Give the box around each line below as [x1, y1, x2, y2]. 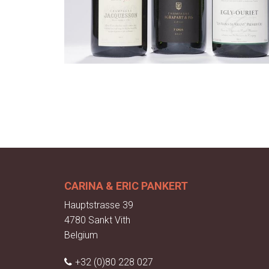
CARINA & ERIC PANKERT [64, 180, 188, 193]
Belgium [64, 229, 98, 241]
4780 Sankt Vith [64, 214, 130, 226]
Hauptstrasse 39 [64, 199, 133, 211]
